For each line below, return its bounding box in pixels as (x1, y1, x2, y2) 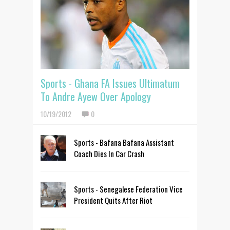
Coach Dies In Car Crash (74, 147, 144, 159)
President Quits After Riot (74, 194, 152, 206)
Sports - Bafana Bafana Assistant (74, 136, 174, 148)
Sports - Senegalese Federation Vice (74, 183, 183, 195)
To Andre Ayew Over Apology (41, 88, 151, 104)
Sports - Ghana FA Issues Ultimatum (41, 75, 180, 91)
